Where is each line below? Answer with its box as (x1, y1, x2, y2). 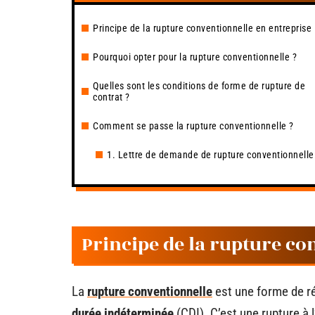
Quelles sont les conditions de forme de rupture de (93, 80, 305, 91)
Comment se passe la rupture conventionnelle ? (93, 120, 294, 131)
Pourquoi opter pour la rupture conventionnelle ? (93, 51, 297, 63)
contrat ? (93, 91, 130, 103)
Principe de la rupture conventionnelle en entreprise (93, 22, 311, 34)
